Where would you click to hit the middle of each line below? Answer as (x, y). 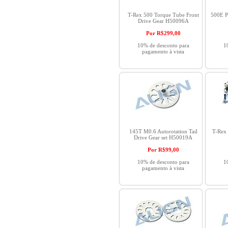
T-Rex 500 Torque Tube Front (163, 15)
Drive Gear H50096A (163, 21)
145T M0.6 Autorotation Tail (163, 131)
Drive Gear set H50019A (163, 137)
